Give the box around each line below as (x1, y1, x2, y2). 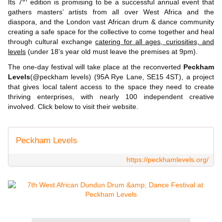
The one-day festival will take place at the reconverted (8, 62, 183, 71)
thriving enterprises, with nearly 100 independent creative (8, 92, 214, 101)
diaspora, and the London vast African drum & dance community (8, 17, 214, 26)
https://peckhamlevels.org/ (126, 155, 209, 164)
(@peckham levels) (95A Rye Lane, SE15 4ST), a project (30, 72, 214, 81)
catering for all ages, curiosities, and (95, 37, 214, 46)
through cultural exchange (8, 37, 96, 46)
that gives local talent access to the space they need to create (8, 82, 214, 91)
